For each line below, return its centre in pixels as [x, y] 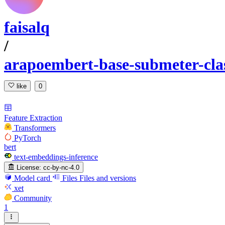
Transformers [35, 128]
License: [29, 167]
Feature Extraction [33, 118]
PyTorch [28, 138]
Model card [32, 178]
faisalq [27, 27]
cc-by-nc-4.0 [62, 167]
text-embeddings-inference [56, 157]
